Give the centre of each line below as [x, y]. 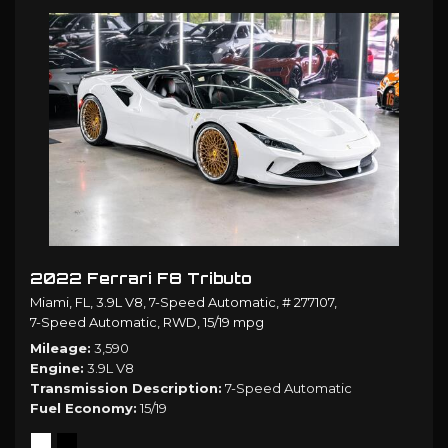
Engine [55, 368]
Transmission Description [124, 388]
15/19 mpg [233, 322]
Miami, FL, [61, 302]
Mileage [58, 348]
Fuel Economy [81, 408]
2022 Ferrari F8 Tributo [141, 279]
